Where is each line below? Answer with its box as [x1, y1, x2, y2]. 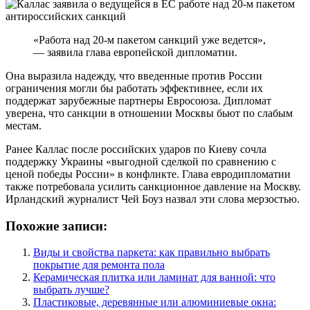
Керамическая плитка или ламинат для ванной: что [33, 271, 275, 284]
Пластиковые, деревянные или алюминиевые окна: [33, 296, 276, 309]
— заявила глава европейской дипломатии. [33, 46, 237, 58]
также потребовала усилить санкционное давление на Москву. [6, 180, 301, 192]
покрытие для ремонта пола [33, 259, 165, 271]
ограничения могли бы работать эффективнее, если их [6, 82, 263, 94]
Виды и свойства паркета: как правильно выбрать [33, 246, 270, 259]
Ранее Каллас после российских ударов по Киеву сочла [6, 143, 266, 155]
